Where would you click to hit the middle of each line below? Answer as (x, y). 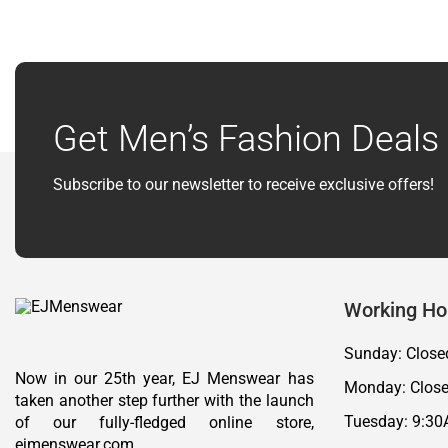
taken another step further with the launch (164, 400)
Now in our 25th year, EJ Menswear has (164, 378)
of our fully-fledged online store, (164, 422)
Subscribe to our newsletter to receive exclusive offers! (243, 184)
